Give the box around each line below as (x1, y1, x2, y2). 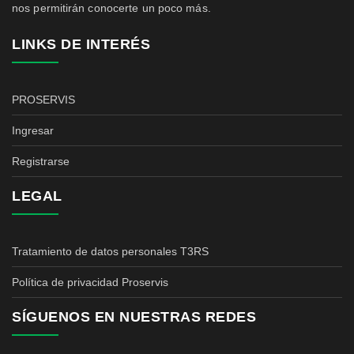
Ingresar (12, 123, 54, 137)
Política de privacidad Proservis (12, 275, 168, 288)
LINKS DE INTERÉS (12, 36, 150, 52)
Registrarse (12, 154, 70, 168)
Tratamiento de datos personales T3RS (12, 244, 209, 258)
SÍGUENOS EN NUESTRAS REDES (12, 308, 256, 325)
